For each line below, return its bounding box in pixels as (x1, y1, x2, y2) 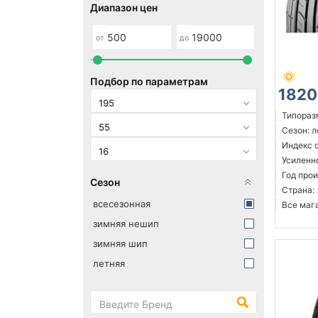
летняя (93, 258, 125, 270)
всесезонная (93, 198, 150, 210)
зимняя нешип (93, 218, 159, 230)
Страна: (282, 185, 314, 196)
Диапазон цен (90, 1, 158, 14)
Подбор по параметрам (90, 75, 208, 88)
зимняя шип (93, 238, 148, 250)
